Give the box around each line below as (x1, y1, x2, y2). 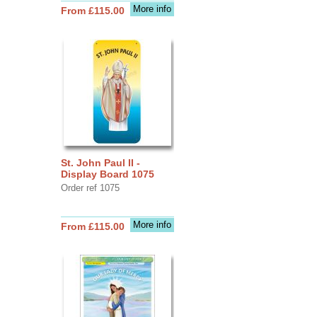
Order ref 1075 (60, 182, 120, 193)
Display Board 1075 (60, 168, 154, 180)
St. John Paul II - (60, 156, 140, 168)
